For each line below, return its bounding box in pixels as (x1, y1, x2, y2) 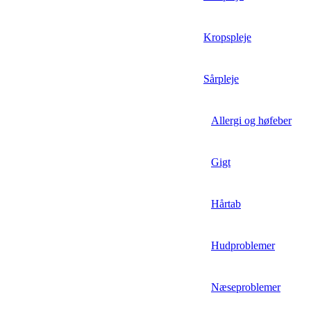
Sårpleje (203, 73, 239, 85)
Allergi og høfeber (211, 115, 292, 127)
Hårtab (211, 198, 241, 210)
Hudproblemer (211, 239, 275, 252)
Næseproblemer (211, 281, 280, 294)
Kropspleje (203, 31, 251, 44)
